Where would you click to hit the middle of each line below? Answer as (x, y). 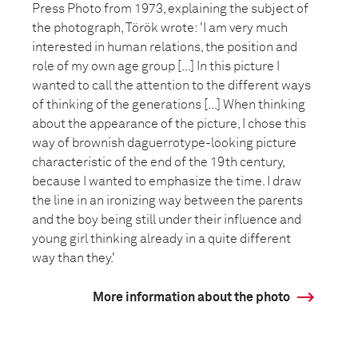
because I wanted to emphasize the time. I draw (167, 181)
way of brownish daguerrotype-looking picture (164, 143)
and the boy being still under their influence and (167, 220)
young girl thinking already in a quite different (161, 239)
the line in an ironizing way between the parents (167, 201)
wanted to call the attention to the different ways (171, 86)
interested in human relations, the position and (165, 47)
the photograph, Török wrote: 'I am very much (160, 28)
